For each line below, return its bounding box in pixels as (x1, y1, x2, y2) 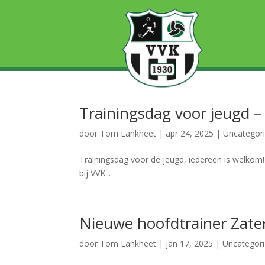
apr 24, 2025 (166, 128, 214, 139)
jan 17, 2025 (166, 238, 214, 249)
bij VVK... (79, 167, 111, 179)
